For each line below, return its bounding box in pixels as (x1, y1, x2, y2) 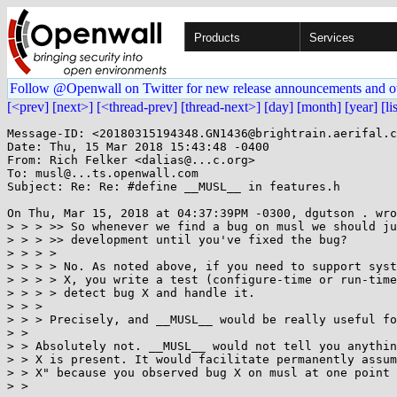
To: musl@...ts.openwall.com (7, 167, 198, 180)
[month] (297, 99, 341, 114)
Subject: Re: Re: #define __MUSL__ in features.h (7, 180, 340, 193)
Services (309, 31, 354, 44)
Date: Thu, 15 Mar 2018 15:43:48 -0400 (7, 140, 269, 153)
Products (194, 31, 240, 44)
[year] (345, 99, 378, 114)
